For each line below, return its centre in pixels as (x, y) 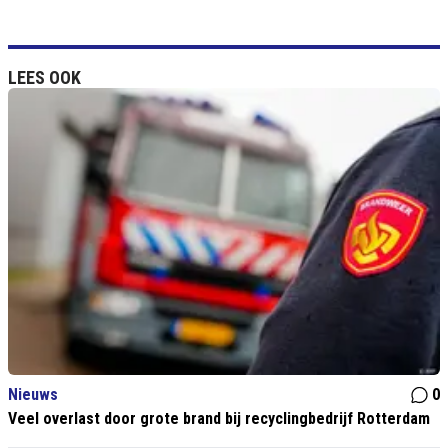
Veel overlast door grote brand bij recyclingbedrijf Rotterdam (219, 419)
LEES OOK (44, 78)
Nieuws (33, 395)
